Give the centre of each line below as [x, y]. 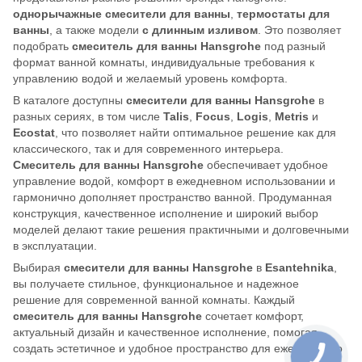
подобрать [42, 46]
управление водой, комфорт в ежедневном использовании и [174, 181]
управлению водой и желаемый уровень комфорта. [150, 78]
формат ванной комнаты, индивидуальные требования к [164, 62]
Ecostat [34, 133]
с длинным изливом [200, 30]
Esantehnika [299, 267]
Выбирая [38, 267]
